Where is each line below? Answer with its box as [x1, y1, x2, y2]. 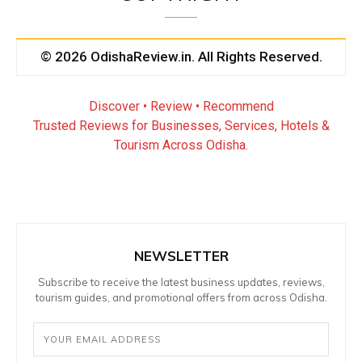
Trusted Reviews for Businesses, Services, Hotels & [32, 118, 330, 133]
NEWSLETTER [133, 247, 229, 264]
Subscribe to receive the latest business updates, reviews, [37, 276, 325, 288]
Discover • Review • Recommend [88, 99, 274, 114]
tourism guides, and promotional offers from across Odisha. [35, 291, 327, 304]
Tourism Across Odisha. [114, 137, 248, 153]
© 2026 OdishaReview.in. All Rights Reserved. [40, 48, 322, 65]
